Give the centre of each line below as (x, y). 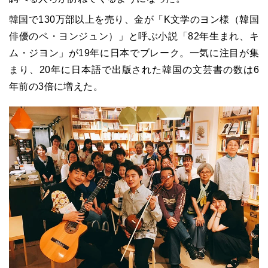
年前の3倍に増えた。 (56, 87)
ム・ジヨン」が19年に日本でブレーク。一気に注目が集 (134, 53)
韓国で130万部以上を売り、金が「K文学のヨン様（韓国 (134, 20)
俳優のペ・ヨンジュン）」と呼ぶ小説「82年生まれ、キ (134, 36)
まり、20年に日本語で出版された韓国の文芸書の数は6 (134, 70)
